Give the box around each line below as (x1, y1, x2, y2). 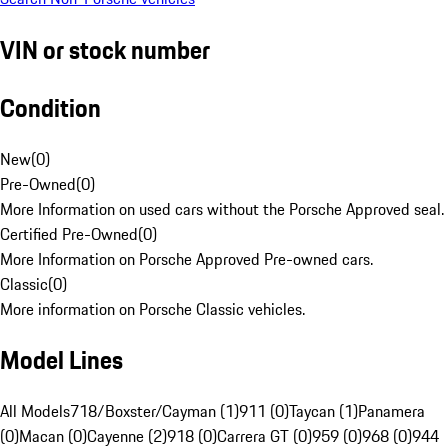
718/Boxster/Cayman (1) (70, 399, 239, 424)
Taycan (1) (289, 399, 358, 424)
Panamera (358, 399, 425, 424)
